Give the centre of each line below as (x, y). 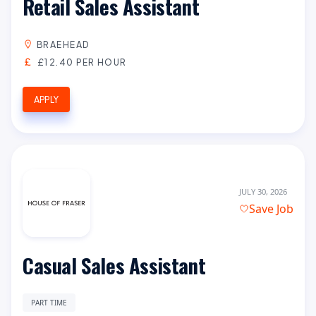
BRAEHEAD (63, 44)
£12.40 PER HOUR (82, 62)
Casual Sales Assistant (114, 265)
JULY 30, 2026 (263, 192)
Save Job (271, 209)
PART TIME (49, 302)
